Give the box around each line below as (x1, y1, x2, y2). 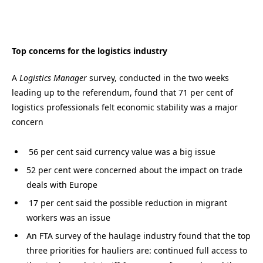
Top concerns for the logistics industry (12, 45, 167, 56)
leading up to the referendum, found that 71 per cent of (12, 87, 233, 99)
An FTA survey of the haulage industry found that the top (26, 230, 251, 242)
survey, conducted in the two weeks (87, 72, 229, 84)
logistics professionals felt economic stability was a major (12, 102, 238, 113)
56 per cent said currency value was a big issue (26, 146, 215, 157)
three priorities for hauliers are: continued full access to (26, 245, 247, 257)
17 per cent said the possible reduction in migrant (26, 197, 227, 208)
